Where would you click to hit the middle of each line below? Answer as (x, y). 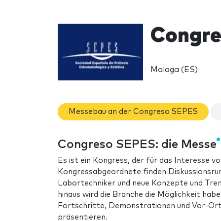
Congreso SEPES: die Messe (137, 145)
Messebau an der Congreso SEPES (133, 111)
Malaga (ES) (174, 69)
